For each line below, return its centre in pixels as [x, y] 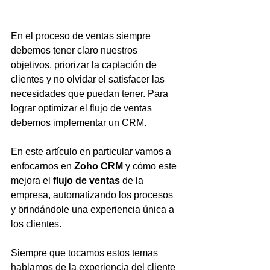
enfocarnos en [42, 166]
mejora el [32, 181]
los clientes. [36, 224]
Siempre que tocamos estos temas [86, 253]
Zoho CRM [99, 166]
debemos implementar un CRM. [79, 123]
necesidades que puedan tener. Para [91, 94]
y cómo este [151, 166]
